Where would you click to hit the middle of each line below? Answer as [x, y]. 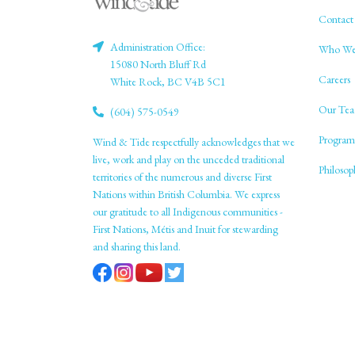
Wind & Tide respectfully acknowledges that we [194, 141]
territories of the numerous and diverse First [182, 176]
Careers [336, 79]
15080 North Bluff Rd [158, 64]
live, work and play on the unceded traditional [189, 159]
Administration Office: [158, 46]
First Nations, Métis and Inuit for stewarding [185, 229]
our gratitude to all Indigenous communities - [188, 211]
